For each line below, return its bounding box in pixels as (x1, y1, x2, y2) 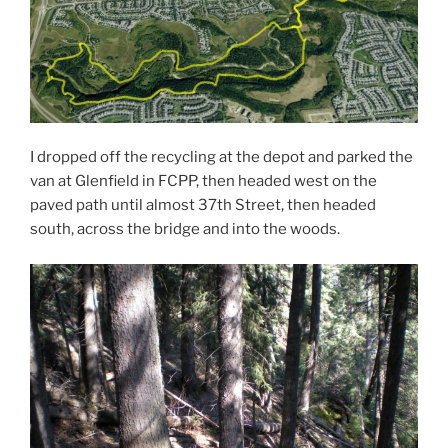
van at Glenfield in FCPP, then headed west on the (30, 172, 377, 191)
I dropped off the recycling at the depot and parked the (30, 148, 413, 167)
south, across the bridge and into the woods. (30, 220, 340, 239)
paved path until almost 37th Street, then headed (30, 196, 376, 215)
